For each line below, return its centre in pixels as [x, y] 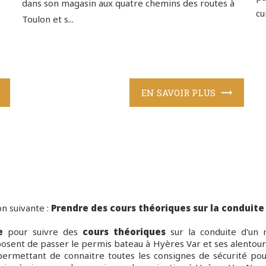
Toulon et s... [48, 19]
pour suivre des [43, 232]
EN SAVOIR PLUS [178, 92]
